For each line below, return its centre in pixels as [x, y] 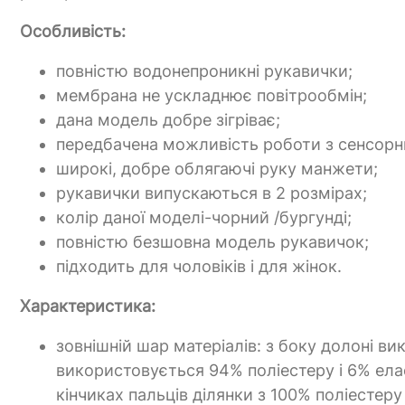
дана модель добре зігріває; [168, 120]
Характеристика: [88, 306]
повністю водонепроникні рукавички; [204, 71]
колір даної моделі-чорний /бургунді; [204, 218]
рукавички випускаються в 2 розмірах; [212, 193]
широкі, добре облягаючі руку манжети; [217, 169]
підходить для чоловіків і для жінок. [199, 267]
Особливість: [73, 32]
